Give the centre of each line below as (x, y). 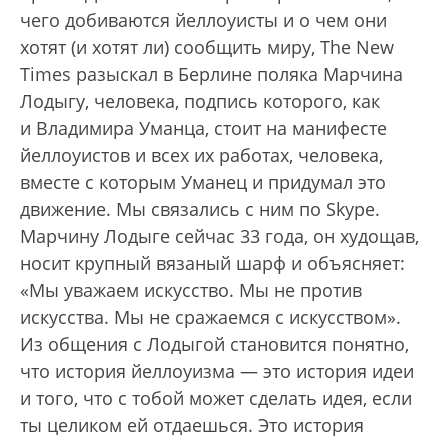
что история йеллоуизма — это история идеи (217, 371)
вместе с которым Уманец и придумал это (203, 182)
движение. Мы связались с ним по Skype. (200, 209)
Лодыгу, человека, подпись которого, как (200, 101)
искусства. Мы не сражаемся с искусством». (210, 317)
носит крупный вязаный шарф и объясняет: (212, 263)
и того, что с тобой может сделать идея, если (216, 398)
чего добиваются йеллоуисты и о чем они (203, 20)
